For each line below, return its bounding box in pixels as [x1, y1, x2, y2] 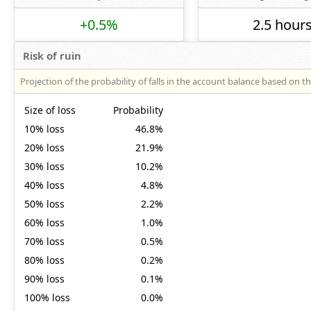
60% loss [24, 216, 65, 229]
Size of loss [24, 103, 76, 117]
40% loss [24, 178, 65, 192]
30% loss [24, 160, 65, 173]
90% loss [24, 272, 65, 285]
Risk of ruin [23, 49, 81, 62]
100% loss [24, 291, 70, 304]
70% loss [24, 235, 65, 248]
